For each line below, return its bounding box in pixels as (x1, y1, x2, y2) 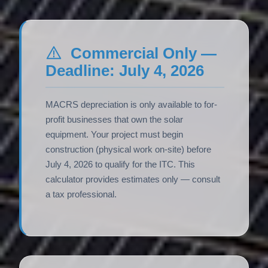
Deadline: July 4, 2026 (45, 62, 204, 80)
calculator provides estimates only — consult (45, 175, 220, 185)
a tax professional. (45, 190, 117, 200)
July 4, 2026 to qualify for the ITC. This (45, 160, 195, 170)
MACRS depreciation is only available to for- (45, 100, 217, 110)
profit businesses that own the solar (45, 115, 183, 125)
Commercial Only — (66, 45, 217, 62)
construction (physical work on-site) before (45, 145, 211, 155)
